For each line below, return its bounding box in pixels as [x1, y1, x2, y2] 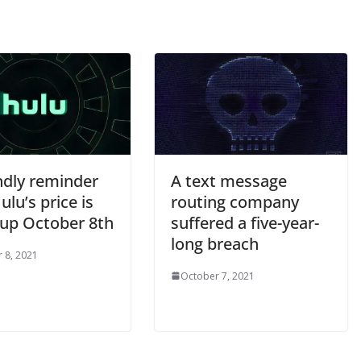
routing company [171, 190, 299, 213]
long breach [171, 232, 259, 255]
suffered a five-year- [171, 211, 319, 234]
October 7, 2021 [180, 268, 255, 283]
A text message [171, 169, 287, 192]
